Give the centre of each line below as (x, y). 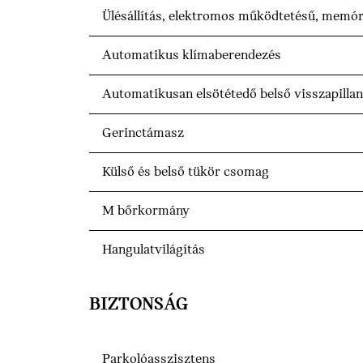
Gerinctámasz (143, 134)
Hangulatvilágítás (154, 250)
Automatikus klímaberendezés (192, 56)
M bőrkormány (146, 211)
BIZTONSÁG (139, 305)
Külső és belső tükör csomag (186, 173)
